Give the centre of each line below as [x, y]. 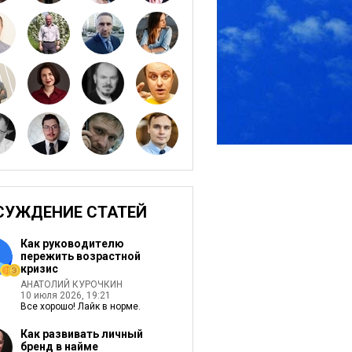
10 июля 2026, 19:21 [65, 295]
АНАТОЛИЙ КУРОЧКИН [71, 284]
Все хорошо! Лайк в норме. [80, 306]
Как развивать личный [81, 334]
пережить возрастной [80, 256]
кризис [39, 269]
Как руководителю [72, 244]
